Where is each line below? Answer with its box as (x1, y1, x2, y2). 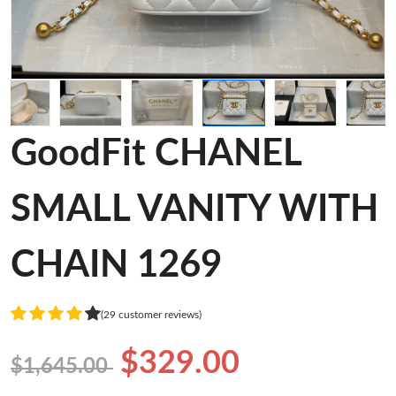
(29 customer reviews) (101, 308, 202, 320)
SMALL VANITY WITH (11, 191, 378, 229)
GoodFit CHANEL (11, 135, 301, 173)
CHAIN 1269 (11, 247, 222, 285)
